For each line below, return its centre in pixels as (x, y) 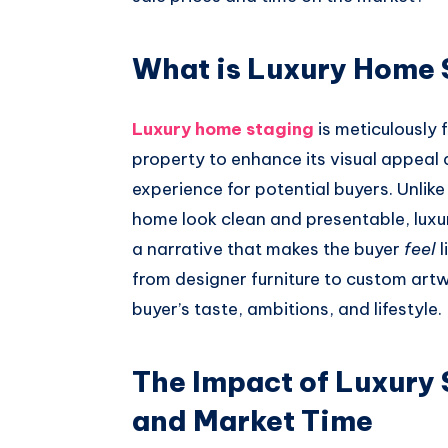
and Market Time (252, 421)
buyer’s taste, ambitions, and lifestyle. (287, 308)
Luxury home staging (223, 128)
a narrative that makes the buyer (268, 248)
